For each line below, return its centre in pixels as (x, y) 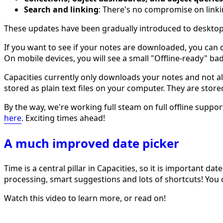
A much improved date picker (92, 143)
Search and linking (61, 9)
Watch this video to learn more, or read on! (85, 198)
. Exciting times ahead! (63, 118)
